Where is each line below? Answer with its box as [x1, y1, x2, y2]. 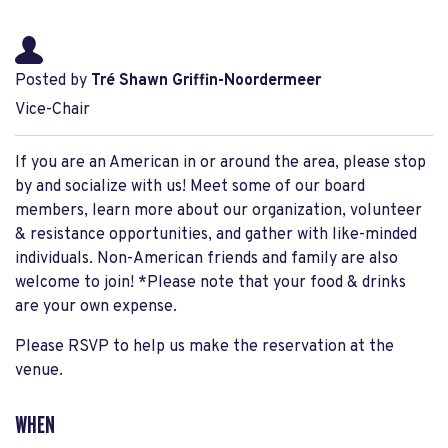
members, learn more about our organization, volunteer [15, 201, 422, 221]
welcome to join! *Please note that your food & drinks [15, 273, 406, 293]
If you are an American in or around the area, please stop [15, 153, 426, 173]
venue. [15, 361, 63, 381]
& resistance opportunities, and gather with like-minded [15, 225, 417, 245]
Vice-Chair [15, 100, 90, 120]
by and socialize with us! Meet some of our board [15, 177, 365, 197]
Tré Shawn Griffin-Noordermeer [91, 71, 321, 91]
